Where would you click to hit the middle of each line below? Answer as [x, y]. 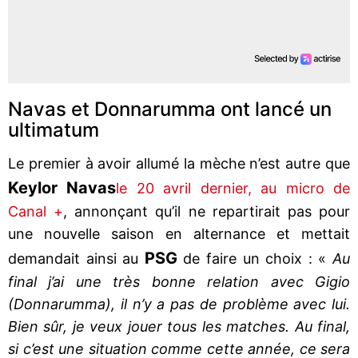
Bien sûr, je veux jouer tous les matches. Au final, [179, 326]
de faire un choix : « [252, 258]
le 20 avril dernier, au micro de [233, 188]
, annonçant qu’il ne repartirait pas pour [207, 211]
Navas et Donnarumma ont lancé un [170, 109]
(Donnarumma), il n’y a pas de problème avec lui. [179, 304]
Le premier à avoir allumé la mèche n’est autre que [179, 163]
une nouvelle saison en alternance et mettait [179, 233]
